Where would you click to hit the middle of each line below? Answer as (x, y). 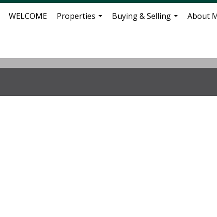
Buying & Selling (141, 16)
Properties (76, 16)
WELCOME (28, 16)
